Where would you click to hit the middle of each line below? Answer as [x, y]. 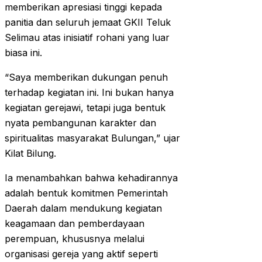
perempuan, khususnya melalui [75, 239]
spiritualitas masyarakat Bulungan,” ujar [92, 138]
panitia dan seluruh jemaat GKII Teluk [88, 23]
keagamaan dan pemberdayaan [75, 224]
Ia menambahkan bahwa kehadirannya [91, 178]
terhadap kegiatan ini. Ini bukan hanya [89, 93]
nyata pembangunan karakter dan [80, 123]
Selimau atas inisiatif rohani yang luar [87, 38]
